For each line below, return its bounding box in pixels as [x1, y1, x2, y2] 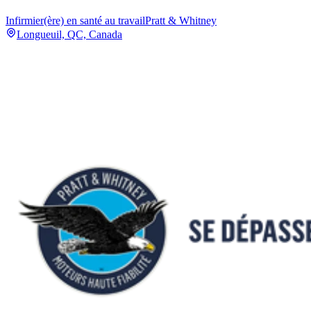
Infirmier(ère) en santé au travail [6, 15, 145, 27]
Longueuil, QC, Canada [17, 28, 122, 41]
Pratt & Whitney [145, 15, 217, 27]
